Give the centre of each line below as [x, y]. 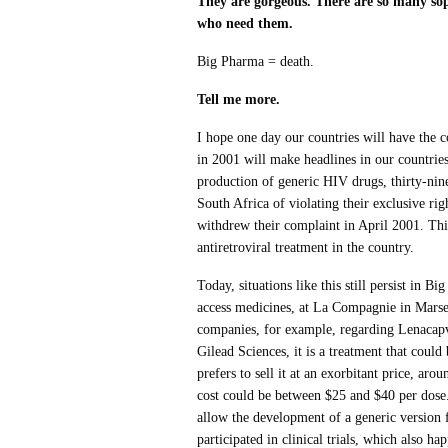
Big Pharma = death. [256, 62]
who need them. [245, 24]
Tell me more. [239, 100]
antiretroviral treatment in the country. [306, 248]
